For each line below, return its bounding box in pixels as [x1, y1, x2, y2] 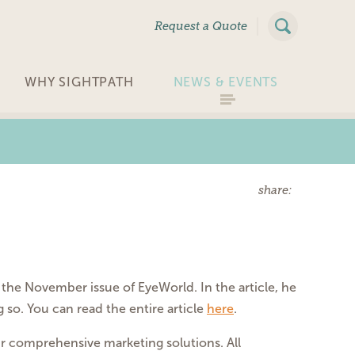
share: [258, 184, 298, 197]
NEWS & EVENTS [173, 75, 278, 89]
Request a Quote [155, 20, 247, 32]
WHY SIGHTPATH [25, 75, 134, 89]
